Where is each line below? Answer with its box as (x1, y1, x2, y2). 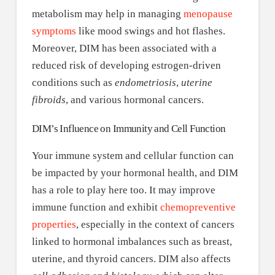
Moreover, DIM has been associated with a (31, 42, 217, 54)
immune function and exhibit (31, 201, 160, 213)
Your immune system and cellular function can (31, 149, 234, 161)
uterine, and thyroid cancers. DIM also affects (31, 252, 231, 265)
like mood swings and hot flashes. (76, 25, 225, 37)
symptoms (31, 25, 76, 37)
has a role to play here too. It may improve (31, 184, 215, 196)
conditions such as (31, 76, 115, 88)
